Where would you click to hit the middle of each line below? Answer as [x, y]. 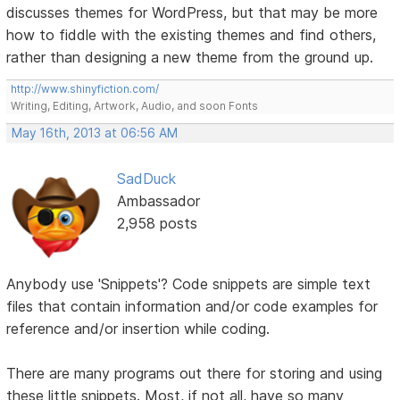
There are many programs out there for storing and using [195, 374]
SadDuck [146, 179]
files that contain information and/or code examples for [192, 307]
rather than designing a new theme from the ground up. [190, 58]
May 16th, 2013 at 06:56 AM [95, 133]
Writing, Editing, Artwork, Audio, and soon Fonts [135, 106]
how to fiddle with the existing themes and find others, [192, 35]
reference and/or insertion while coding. [138, 329]
